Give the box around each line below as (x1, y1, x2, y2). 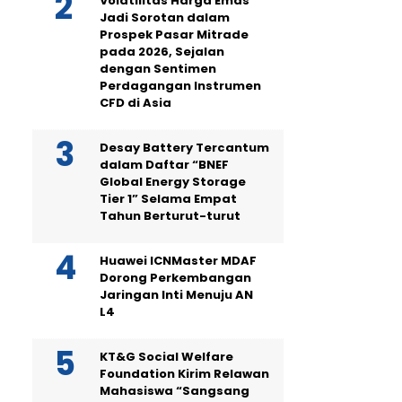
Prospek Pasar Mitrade (100, 26, 249, 43)
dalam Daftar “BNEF (100, 156, 229, 173)
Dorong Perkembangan (100, 269, 251, 286)
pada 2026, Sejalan (100, 43, 224, 60)
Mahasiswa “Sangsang (100, 382, 249, 399)
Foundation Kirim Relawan (100, 365, 269, 382)
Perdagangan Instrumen (100, 77, 261, 94)
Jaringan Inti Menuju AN (100, 286, 253, 303)
